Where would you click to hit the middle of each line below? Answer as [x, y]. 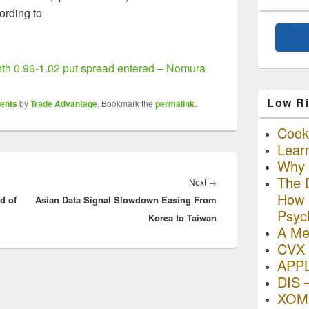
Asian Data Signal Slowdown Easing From [126, 200]
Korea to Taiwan [182, 218]
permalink [175, 103]
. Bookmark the [126, 103]
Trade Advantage [64, 103]
